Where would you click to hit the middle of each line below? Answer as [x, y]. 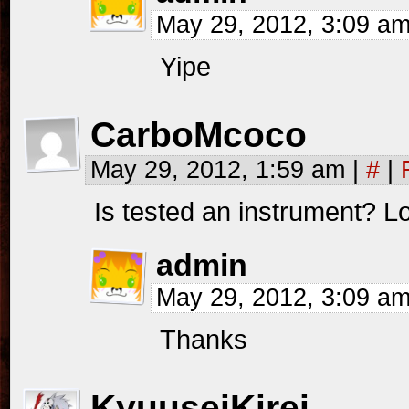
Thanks [204, 340]
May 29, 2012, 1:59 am [221, 170]
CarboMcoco [199, 135]
